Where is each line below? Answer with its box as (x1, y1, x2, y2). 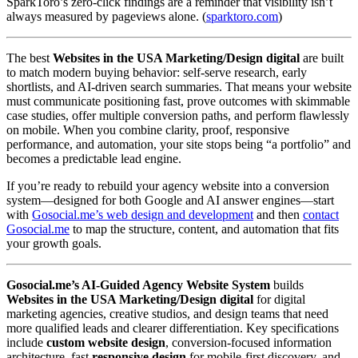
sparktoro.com (206, 9, 278, 23)
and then (253, 207, 303, 221)
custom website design (46, 335, 165, 349)
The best (6, 50, 53, 65)
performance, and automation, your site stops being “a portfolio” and (6, 137, 351, 151)
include (6, 335, 46, 349)
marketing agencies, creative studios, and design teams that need (6, 306, 328, 320)
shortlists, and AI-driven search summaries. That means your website (6, 79, 352, 93)
